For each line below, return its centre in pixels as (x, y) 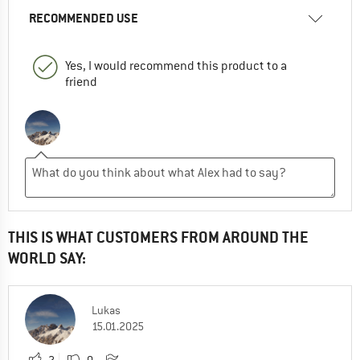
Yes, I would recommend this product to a (176, 65)
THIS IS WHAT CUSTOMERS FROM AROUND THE (158, 237)
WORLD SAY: (47, 258)
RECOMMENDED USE (84, 18)
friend (81, 82)
